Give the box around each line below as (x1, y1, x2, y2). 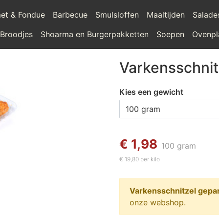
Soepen (156, 29, 185, 39)
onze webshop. (130, 197, 186, 207)
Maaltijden (147, 10, 185, 20)
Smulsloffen (95, 10, 139, 20)
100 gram (161, 141, 196, 151)
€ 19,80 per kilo (119, 155, 160, 163)
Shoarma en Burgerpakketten (41, 29, 149, 39)
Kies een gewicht (153, 87, 183, 97)
